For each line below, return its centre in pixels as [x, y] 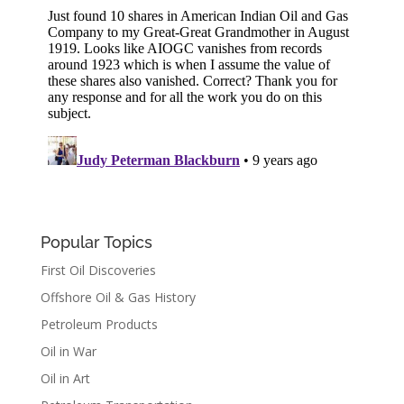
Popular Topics [96, 243]
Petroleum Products [99, 325]
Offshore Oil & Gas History [118, 298]
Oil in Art [65, 379]
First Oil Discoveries [98, 271]
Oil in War [68, 352]
